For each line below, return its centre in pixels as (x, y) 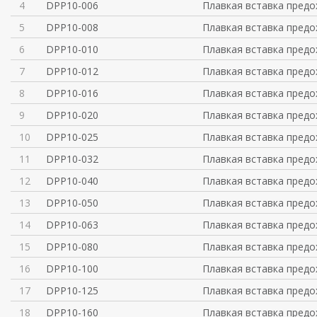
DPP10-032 (73, 159)
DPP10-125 (73, 290)
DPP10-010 (73, 49)
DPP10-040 (73, 181)
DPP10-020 (73, 115)
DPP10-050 (73, 203)
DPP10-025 (73, 137)
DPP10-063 (73, 225)
